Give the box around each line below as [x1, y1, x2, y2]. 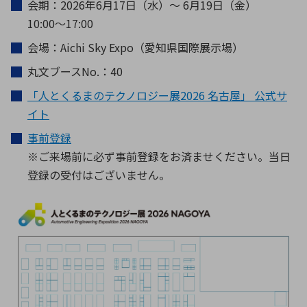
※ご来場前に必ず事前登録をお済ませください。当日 [27, 148, 291, 165]
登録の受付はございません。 [27, 167, 170, 184]
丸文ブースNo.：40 [27, 63, 123, 80]
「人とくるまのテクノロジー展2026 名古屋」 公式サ [27, 87, 287, 104]
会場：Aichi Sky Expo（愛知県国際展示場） [27, 39, 243, 56]
